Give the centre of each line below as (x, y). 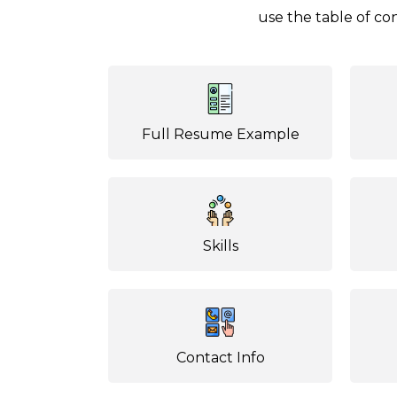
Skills (220, 246)
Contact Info (220, 358)
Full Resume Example (220, 134)
